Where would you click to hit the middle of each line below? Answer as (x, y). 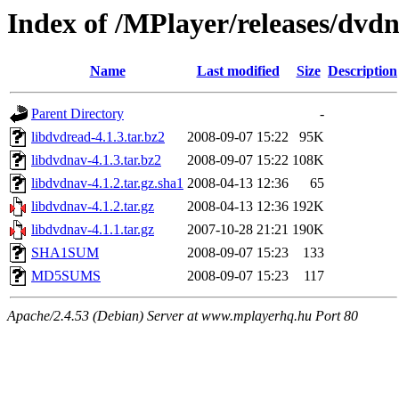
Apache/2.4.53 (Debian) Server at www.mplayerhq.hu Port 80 (183, 316)
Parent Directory (77, 114)
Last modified (238, 71)
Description (362, 71)
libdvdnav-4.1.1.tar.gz (93, 230)
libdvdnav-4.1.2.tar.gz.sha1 (107, 183)
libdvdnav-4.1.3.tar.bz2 (96, 160)
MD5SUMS (66, 276)
